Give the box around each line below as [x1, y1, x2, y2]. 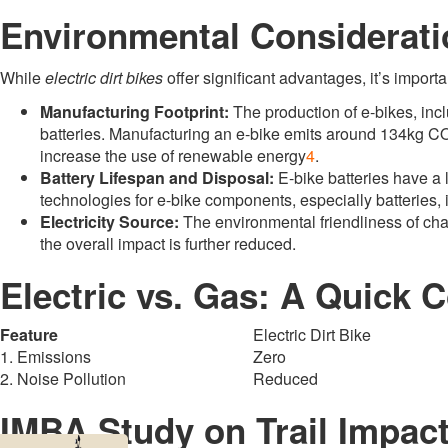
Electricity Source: [40, 210, 179, 233]
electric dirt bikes [45, 66, 163, 89]
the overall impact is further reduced [40, 232, 292, 255]
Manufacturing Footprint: [40, 100, 229, 123]
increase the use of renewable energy [40, 144, 306, 167]
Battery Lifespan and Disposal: [40, 166, 274, 189]
